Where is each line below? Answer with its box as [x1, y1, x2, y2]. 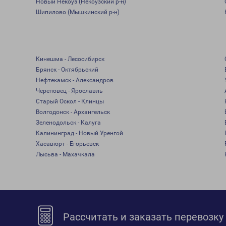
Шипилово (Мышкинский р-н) [35, 9, 120, 16]
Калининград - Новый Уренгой [35, 130, 123, 137]
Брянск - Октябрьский [35, 66, 98, 73]
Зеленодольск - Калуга [35, 119, 101, 126]
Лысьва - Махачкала [35, 151, 95, 158]
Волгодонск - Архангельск [35, 108, 110, 116]
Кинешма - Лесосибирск [35, 55, 104, 63]
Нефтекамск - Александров [35, 77, 114, 84]
